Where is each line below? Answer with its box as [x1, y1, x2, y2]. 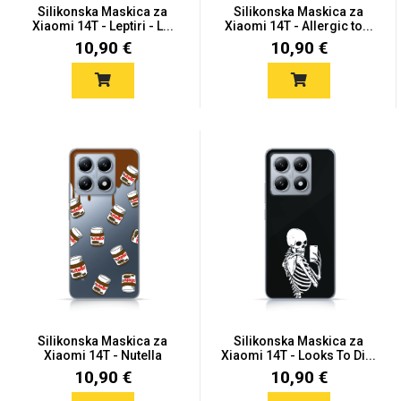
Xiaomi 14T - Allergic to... [224, 19, 373, 33]
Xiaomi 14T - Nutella [43, 348, 162, 363]
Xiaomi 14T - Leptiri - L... [31, 19, 174, 33]
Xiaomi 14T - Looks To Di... [221, 348, 376, 363]
